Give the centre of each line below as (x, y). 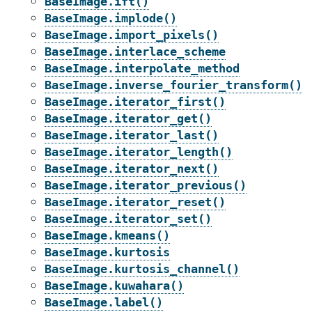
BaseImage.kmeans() (107, 235)
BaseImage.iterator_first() (135, 102)
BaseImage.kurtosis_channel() (142, 269)
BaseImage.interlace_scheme (135, 52)
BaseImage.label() (104, 302)
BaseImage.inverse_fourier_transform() (173, 85)
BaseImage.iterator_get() (128, 118)
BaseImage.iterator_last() (132, 135)
